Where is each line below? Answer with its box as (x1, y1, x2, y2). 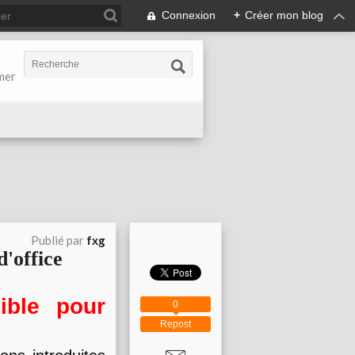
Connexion (162, 9, 216, 21)
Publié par (31, 233, 86, 247)
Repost (160, 319, 191, 330)
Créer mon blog (245, 9, 323, 21)
